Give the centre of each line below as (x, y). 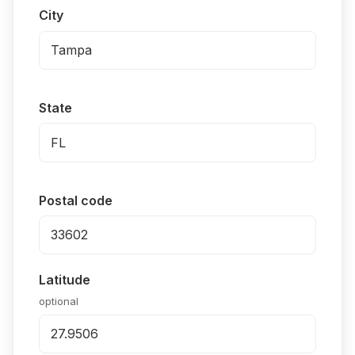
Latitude (65, 280)
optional (59, 301)
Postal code (76, 200)
